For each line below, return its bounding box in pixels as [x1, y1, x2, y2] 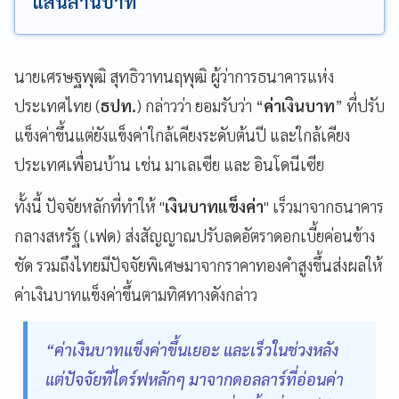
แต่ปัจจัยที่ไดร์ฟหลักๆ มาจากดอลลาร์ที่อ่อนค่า [45, 368, 344, 389]
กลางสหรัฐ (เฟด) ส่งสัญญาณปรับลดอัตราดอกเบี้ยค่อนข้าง [14, 224, 375, 246]
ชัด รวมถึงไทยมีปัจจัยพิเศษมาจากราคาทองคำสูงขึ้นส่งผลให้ [14, 254, 383, 275]
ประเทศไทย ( [14, 94, 101, 116]
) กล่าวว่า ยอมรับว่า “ [136, 94, 264, 116]
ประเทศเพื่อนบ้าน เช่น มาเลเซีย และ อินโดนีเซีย [14, 153, 324, 175]
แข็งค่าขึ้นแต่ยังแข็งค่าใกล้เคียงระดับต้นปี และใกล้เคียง [14, 124, 350, 145]
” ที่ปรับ [335, 94, 385, 116]
